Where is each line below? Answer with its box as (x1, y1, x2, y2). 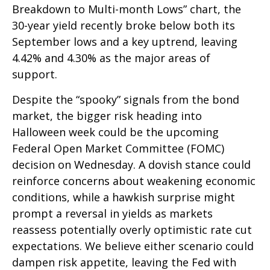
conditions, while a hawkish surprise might (12, 189, 235, 204)
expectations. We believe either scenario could (12, 238, 254, 253)
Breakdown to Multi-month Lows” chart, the (12, 1, 241, 16)
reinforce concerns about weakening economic (12, 173, 256, 188)
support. (12, 66, 57, 81)
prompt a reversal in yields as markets (12, 206, 213, 221)
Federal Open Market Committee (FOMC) (12, 140, 224, 155)
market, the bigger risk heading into (12, 108, 202, 123)
